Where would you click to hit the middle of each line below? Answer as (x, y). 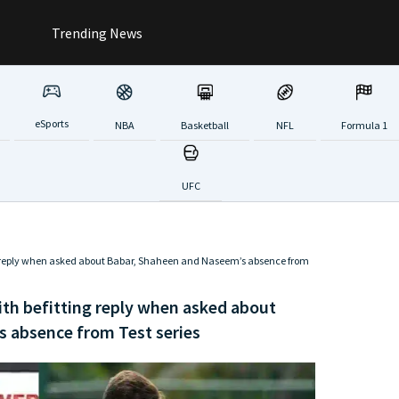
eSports (51, 124)
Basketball (204, 125)
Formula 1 (364, 125)
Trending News (96, 33)
